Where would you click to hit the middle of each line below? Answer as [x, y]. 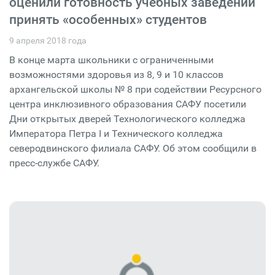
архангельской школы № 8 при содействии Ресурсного [135, 90]
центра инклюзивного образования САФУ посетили [128, 104]
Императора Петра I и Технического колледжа [116, 134]
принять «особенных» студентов [108, 20]
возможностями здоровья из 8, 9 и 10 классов [116, 75]
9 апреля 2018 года [48, 41]
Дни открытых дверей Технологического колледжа [127, 119]
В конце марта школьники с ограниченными [111, 60]
